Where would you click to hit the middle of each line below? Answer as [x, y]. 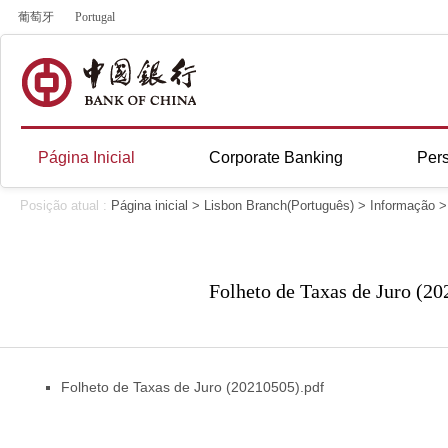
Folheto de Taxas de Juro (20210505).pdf [192, 387]
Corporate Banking [276, 157]
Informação [402, 205]
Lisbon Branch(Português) [279, 205]
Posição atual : [65, 205]
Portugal [95, 17]
